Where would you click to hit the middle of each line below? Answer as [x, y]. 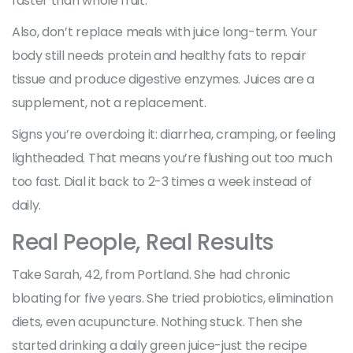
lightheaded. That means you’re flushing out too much [172, 158]
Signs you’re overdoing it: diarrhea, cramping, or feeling [174, 134]
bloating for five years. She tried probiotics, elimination [173, 298]
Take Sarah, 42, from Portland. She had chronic [151, 274]
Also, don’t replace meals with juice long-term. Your [165, 32]
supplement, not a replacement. [109, 102]
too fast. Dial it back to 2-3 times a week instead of [162, 181]
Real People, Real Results [143, 242]
